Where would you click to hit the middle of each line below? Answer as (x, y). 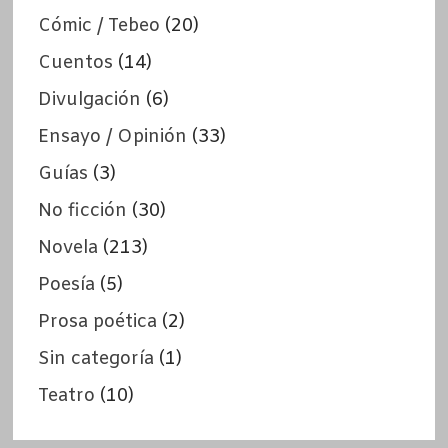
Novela (67, 247)
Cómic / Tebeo (98, 25)
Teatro (66, 395)
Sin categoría (95, 358)
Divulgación (89, 99)
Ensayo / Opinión (112, 136)
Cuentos (75, 62)
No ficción (82, 210)
